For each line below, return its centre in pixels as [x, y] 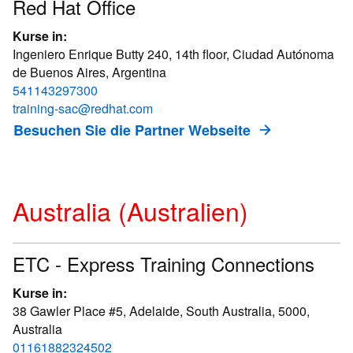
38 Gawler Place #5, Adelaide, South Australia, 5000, [161, 311]
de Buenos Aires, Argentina [89, 72]
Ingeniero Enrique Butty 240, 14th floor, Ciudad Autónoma [173, 54]
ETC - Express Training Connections [163, 264]
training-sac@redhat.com [83, 108]
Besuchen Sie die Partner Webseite [132, 130]
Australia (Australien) [130, 210]
